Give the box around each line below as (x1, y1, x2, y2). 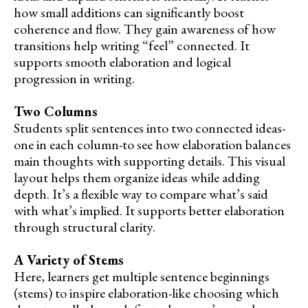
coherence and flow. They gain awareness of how (14, 19, 276, 38)
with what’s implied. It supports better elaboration (14, 201, 285, 219)
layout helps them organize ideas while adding (14, 168, 260, 186)
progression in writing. (14, 69, 135, 87)
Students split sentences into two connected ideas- (14, 118, 285, 137)
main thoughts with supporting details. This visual (14, 151, 285, 170)
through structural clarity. (14, 217, 155, 236)
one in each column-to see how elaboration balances (14, 135, 291, 153)
